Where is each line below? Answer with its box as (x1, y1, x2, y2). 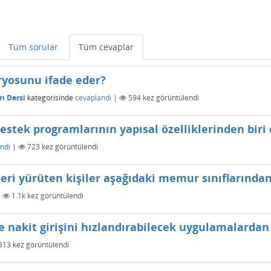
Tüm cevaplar (79, 41, 134, 53)
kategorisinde (25, 92, 73, 103)
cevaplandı (75, 92, 111, 103)
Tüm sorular (8, 41, 58, 53)
